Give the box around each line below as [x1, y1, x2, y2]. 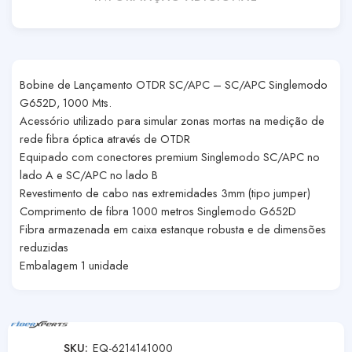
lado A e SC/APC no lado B [20, 167, 158, 183]
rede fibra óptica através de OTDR [20, 130, 190, 147]
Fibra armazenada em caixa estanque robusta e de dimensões [20, 221, 326, 237]
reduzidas [20, 239, 68, 255]
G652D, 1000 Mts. [20, 94, 112, 111]
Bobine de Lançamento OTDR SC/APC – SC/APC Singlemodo [20, 76, 328, 93]
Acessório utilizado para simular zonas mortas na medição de [20, 112, 324, 129]
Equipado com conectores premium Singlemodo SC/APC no [20, 148, 320, 165]
